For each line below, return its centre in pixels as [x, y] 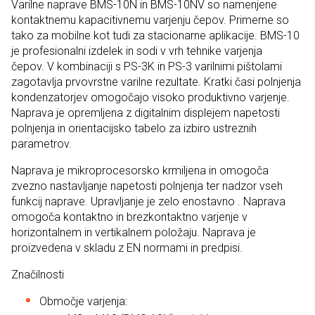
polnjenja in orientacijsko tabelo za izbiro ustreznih [134, 128]
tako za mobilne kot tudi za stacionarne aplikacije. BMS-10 [155, 35]
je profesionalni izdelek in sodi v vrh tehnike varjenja [137, 51]
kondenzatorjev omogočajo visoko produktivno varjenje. [150, 97]
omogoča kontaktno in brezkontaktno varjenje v [129, 217]
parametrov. [41, 143]
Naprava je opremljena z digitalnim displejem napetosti [146, 112]
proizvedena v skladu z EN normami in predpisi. [127, 247]
